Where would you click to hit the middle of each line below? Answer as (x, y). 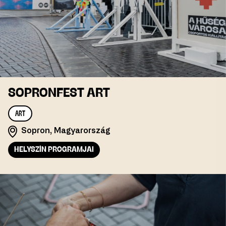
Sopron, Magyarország (66, 131)
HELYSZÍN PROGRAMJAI (54, 150)
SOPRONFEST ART (59, 94)
